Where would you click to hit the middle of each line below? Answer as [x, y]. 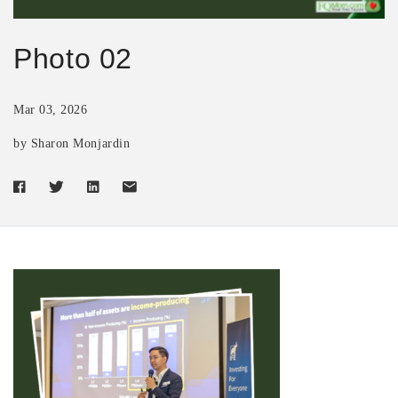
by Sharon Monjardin [72, 143]
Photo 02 [73, 58]
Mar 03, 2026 [51, 109]
